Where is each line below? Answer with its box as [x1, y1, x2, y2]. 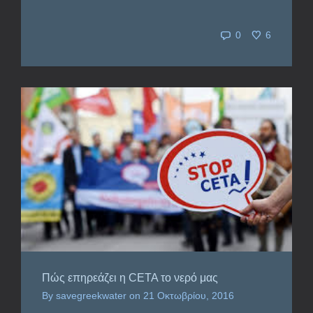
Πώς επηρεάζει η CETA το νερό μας [42, 271, 218, 284]
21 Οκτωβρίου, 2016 [143, 289, 234, 301]
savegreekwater [56, 289, 126, 301]
